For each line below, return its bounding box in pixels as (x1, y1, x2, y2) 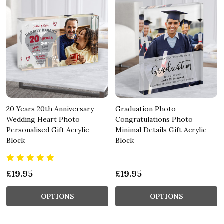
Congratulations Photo (115, 114, 193, 124)
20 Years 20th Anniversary (6, 104, 94, 113)
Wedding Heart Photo (6, 114, 80, 124)
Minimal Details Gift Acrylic (115, 125, 206, 134)
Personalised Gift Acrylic (6, 125, 89, 134)
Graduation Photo (115, 104, 176, 113)
